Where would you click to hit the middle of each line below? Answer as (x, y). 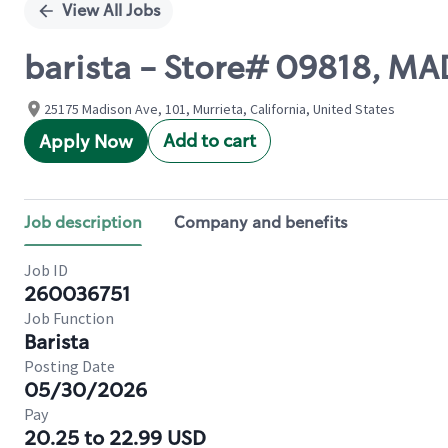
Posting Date (69, 366)
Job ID (46, 270)
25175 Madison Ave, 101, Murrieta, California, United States (219, 109)
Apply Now (86, 142)
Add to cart (209, 141)
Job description (83, 222)
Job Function (69, 318)
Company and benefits (261, 222)
